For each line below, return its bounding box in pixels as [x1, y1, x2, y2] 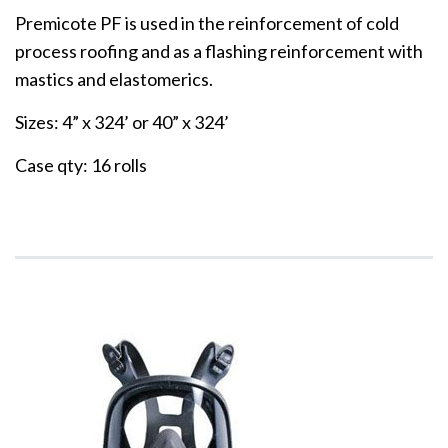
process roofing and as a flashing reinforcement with [15, 39, 423, 62]
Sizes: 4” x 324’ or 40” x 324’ [15, 110, 229, 133]
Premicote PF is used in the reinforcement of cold [15, 11, 399, 34]
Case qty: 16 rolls [15, 153, 147, 176]
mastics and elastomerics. [15, 67, 213, 90]
